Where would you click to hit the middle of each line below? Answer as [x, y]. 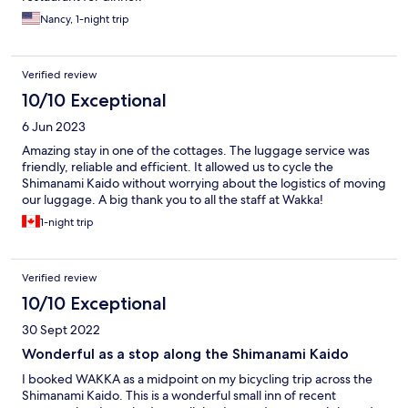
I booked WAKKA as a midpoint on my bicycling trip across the [197, 379]
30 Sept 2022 [61, 330]
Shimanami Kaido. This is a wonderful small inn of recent [179, 396]
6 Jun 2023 [54, 127]
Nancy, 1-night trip [85, 20]
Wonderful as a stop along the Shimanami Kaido [185, 354]
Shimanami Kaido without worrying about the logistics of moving [204, 184]
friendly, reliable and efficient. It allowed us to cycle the [178, 167]
